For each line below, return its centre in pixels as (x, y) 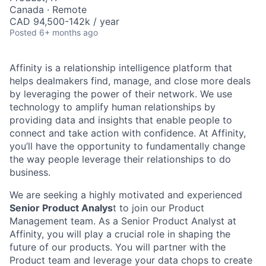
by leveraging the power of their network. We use (121, 94)
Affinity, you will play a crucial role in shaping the (120, 234)
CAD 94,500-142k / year (64, 22)
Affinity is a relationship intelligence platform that (121, 68)
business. (30, 172)
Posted (23, 33)
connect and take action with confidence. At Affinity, (128, 133)
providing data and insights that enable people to (121, 120)
